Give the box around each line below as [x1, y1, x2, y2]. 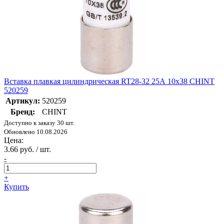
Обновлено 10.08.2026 [4, 128, 67, 136]
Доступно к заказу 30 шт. [4, 119, 74, 127]
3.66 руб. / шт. [4, 145, 51, 154]
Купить [4, 182, 29, 191]
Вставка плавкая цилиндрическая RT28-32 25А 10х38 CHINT [4, 77, 214, 86]
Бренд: [10, 107, 35, 116]
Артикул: [5, 96, 40, 105]
